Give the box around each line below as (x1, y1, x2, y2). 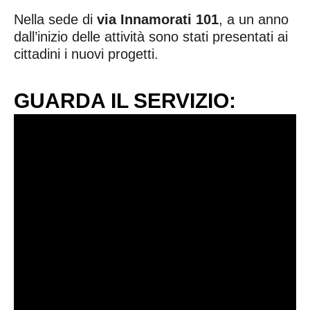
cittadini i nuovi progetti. (14, 46, 158, 62)
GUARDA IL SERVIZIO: (14, 89, 236, 112)
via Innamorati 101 (93, 11, 219, 27)
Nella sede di (14, 11, 93, 27)
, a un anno (219, 11, 289, 27)
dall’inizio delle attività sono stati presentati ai (14, 28, 288, 44)
